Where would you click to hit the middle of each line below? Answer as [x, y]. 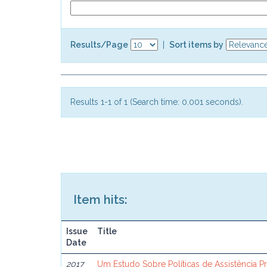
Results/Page [99, 44]
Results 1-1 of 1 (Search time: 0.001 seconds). [157, 102]
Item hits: [100, 200]
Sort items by [196, 44]
